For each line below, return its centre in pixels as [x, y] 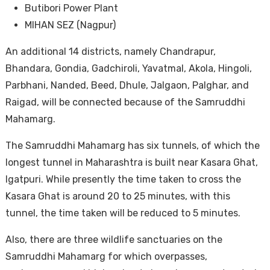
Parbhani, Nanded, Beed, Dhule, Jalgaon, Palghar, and [127, 85]
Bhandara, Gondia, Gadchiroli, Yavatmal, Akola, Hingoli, [128, 68]
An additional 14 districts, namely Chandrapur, [110, 51]
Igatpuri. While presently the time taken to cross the [123, 179]
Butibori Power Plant [71, 8]
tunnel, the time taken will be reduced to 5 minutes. [123, 213]
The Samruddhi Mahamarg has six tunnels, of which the [132, 145]
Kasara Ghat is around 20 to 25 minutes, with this [118, 196]
